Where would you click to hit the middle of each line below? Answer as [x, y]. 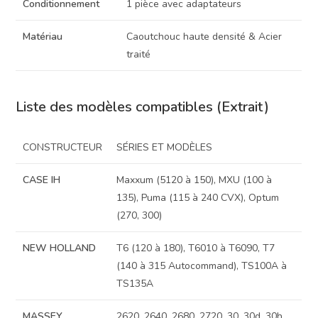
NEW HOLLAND [60, 248]
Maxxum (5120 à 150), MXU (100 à [194, 180]
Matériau [43, 37]
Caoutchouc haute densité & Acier [204, 37]
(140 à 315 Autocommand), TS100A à [202, 265]
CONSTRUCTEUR [63, 147]
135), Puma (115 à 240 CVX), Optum [198, 197]
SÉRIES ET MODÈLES [165, 147]
